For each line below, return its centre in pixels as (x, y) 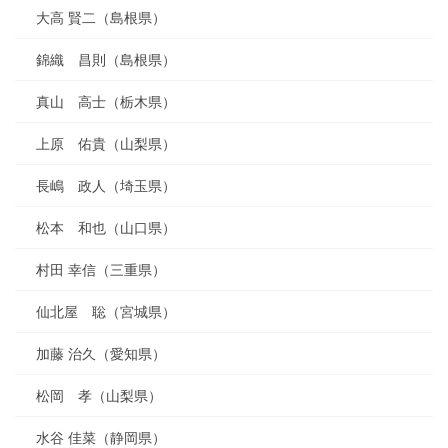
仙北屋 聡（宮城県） (106, 312)
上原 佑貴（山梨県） (106, 144)
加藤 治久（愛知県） (101, 354)
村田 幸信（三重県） (101, 270)
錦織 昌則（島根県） (106, 60)
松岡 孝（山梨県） (99, 396)
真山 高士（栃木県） (106, 102)
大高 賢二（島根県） (101, 18)
